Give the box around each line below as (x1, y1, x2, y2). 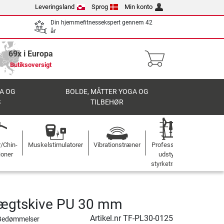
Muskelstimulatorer (28, 141, 83, 148)
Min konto (124, 3, 153, 10)
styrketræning (151, 160, 190, 167)
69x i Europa (8, 49, 53, 58)
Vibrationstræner (93, 141, 140, 148)
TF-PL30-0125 (123, 213, 173, 223)
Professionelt (151, 141, 189, 148)
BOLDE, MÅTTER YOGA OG (65, 87, 149, 96)
